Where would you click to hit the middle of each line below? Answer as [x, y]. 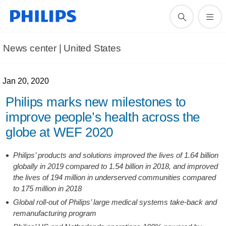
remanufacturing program [56, 213]
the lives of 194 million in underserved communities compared [115, 177]
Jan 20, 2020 [26, 81]
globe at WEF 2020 [60, 132]
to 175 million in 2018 [48, 188]
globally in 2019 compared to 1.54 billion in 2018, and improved [116, 166]
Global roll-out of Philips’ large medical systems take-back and [115, 202]
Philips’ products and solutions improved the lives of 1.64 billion [116, 155]
